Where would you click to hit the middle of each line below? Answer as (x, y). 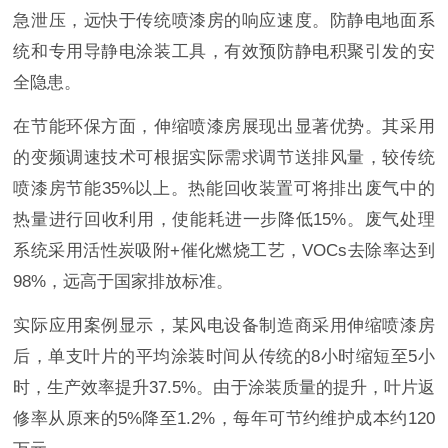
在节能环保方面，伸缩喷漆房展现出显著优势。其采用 (224, 127)
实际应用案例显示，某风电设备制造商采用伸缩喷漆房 (224, 326)
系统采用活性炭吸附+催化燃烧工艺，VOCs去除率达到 (224, 251)
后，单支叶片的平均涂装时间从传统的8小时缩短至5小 (224, 357)
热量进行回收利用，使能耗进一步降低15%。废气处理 (224, 220)
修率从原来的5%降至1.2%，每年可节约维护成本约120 (224, 419)
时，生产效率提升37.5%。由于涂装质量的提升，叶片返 (224, 388)
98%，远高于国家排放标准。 (123, 282)
